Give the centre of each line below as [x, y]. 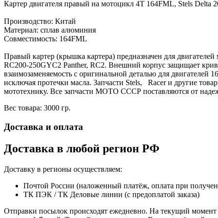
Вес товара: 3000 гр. [37, 108]
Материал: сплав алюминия [50, 30]
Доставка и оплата [44, 127]
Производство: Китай [40, 21]
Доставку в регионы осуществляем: [63, 169]
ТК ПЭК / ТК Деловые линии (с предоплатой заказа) [111, 194]
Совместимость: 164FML [45, 39]
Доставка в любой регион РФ [82, 148]
